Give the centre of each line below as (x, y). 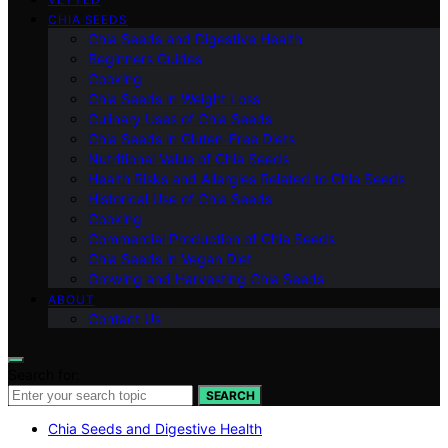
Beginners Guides (145, 58)
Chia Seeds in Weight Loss (174, 98)
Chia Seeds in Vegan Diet (170, 258)
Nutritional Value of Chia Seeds (188, 158)
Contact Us (124, 318)
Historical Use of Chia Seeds (180, 198)
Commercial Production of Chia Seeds (211, 238)
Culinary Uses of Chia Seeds (180, 118)
